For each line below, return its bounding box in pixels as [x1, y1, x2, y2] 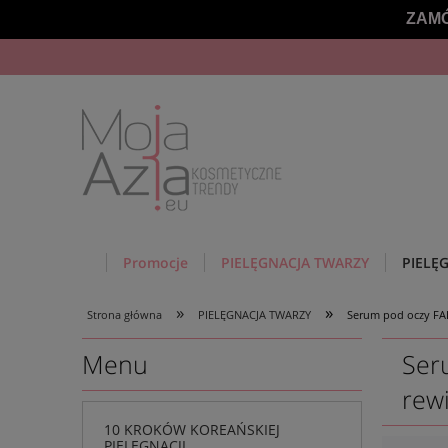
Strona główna [87, 307, 162, 322]
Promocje [123, 253, 188, 272]
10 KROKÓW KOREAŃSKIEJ [104, 419, 280, 439]
